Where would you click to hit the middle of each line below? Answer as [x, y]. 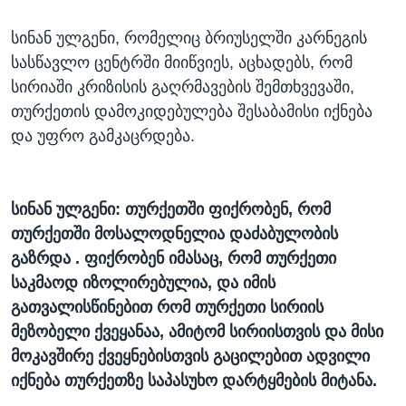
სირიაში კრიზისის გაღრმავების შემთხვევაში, [183, 87]
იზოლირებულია [145, 283]
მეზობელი [50, 332]
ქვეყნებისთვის [153, 357]
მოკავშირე [52, 357]
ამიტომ [197, 332]
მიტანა [347, 381]
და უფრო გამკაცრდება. [103, 136]
